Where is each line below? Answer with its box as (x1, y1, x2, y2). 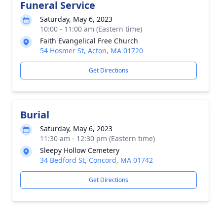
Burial (20, 108, 49, 121)
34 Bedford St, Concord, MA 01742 (40, 155, 153, 165)
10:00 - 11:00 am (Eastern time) (40, 24, 142, 34)
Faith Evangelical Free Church (40, 36, 138, 45)
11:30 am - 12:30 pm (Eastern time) (40, 134, 155, 143)
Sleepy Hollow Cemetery (40, 146, 119, 155)
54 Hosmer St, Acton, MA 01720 (40, 46, 143, 55)
